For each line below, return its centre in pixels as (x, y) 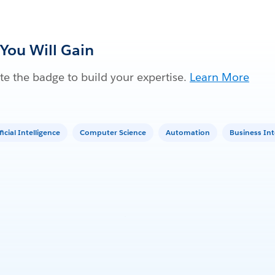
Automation (188, 132)
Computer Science (113, 132)
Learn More (219, 77)
